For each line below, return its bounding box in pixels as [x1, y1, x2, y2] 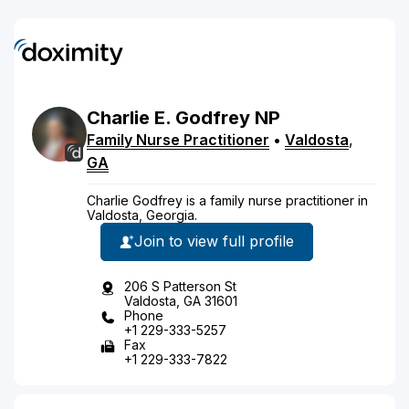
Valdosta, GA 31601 [124, 292, 237, 309]
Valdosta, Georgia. [87, 206, 197, 223]
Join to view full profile [134, 232, 294, 250]
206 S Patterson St [124, 278, 236, 294]
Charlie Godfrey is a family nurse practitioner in [87, 192, 368, 208]
